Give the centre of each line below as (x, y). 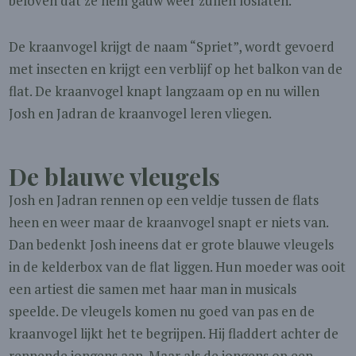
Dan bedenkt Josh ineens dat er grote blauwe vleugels (172, 244)
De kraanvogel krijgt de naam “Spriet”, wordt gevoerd (172, 46)
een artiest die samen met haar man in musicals (153, 289)
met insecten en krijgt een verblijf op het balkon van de (176, 69)
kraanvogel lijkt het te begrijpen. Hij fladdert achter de (174, 333)
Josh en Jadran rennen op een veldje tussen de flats (164, 200)
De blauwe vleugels (115, 176)
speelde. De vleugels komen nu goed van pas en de (162, 311)
